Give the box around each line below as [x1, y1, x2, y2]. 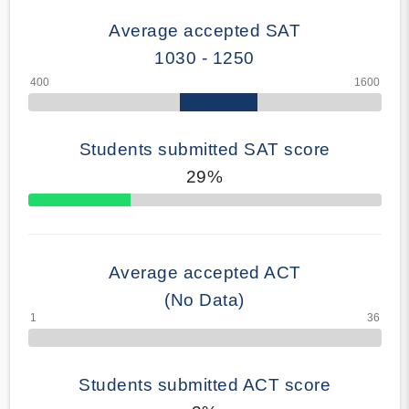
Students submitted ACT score [79, 374, 330, 394]
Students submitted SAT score [79, 139, 330, 159]
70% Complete [26, 199, 98, 211]
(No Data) [164, 289, 245, 309]
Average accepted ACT [108, 262, 301, 282]
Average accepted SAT [109, 20, 300, 40]
